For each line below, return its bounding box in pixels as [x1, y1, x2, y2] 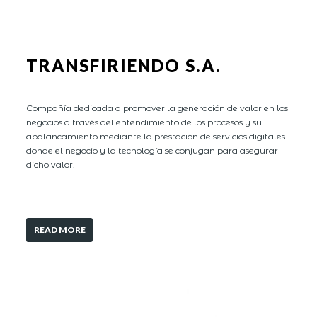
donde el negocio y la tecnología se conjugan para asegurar [26, 144, 279, 156]
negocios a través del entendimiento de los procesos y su [26, 116, 263, 127]
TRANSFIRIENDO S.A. [26, 55, 222, 76]
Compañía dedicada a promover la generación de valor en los [26, 102, 289, 113]
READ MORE [33, 224, 86, 236]
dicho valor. [26, 158, 76, 170]
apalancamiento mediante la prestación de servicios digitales [26, 130, 286, 142]
